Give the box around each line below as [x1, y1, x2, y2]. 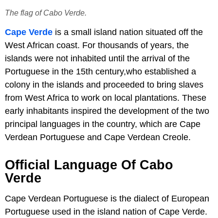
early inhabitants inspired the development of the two [5, 106, 209, 116]
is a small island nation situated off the [53, 27, 203, 37]
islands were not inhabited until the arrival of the [5, 54, 190, 64]
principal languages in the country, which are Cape [5, 119, 200, 129]
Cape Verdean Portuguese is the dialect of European [5, 194, 209, 204]
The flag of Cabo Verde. [5, 8, 87, 18]
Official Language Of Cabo [5, 158, 173, 173]
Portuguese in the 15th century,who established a [5, 67, 196, 77]
